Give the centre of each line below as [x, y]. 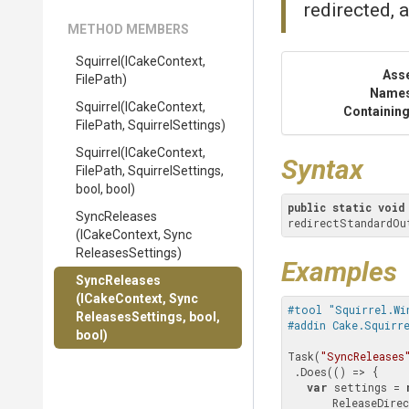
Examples [339, 272]
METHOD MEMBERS [128, 29]
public [307, 207]
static [352, 207]
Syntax [322, 169]
